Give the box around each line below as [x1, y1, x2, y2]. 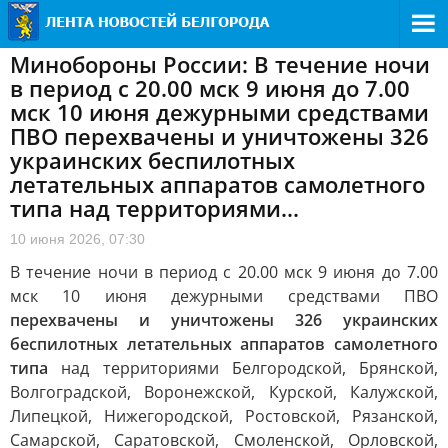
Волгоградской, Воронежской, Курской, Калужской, [10, 381, 438, 403]
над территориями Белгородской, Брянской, [48, 357, 438, 379]
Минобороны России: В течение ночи [10, 49, 430, 79]
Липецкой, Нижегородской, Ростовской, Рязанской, [10, 405, 438, 427]
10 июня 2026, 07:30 [10, 231, 145, 247]
